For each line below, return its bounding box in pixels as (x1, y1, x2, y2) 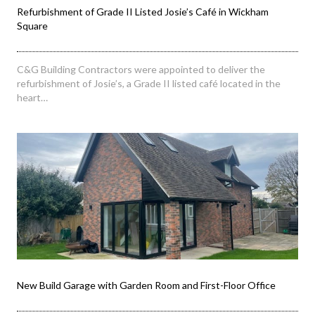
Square (17, 20, 48, 32)
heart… (17, 91, 48, 104)
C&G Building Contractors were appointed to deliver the (17, 63, 265, 76)
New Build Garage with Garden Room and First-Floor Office (17, 278, 276, 291)
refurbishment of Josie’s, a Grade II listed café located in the (17, 77, 281, 90)
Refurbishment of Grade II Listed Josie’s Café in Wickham (17, 6, 269, 18)
